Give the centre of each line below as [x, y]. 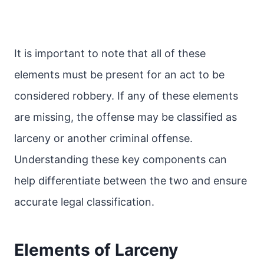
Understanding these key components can [121, 159]
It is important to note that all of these [110, 53]
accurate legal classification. [84, 202]
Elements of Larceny [96, 250]
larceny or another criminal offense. [103, 138]
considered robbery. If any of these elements [126, 96]
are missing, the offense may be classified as [126, 117]
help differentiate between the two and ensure [131, 181]
